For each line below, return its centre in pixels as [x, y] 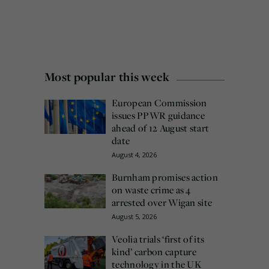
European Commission [159, 103]
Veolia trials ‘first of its [158, 239]
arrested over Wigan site [162, 203]
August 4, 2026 [134, 155]
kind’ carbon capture [154, 252]
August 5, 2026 [134, 217]
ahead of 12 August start [161, 128]
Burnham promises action [165, 177]
